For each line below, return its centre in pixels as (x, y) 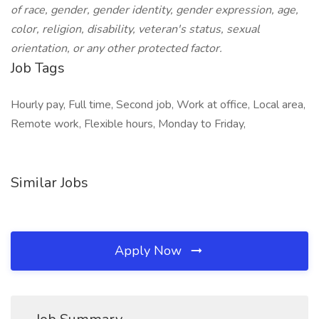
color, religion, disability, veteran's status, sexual (135, 29)
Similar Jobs (49, 183)
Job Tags (38, 68)
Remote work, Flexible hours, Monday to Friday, (128, 124)
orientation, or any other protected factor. (116, 48)
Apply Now (150, 251)
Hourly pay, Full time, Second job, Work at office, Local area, (158, 105)
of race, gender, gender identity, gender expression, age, (155, 10)
